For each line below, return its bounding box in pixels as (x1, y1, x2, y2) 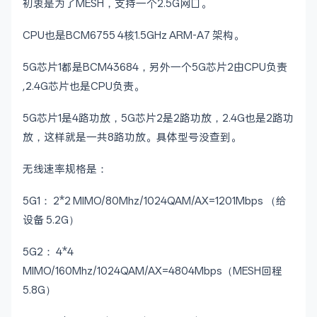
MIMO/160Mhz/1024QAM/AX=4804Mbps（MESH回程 (23, 264, 282, 277)
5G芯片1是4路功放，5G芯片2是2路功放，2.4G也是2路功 (23, 111, 294, 125)
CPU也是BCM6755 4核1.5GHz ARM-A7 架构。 (23, 28, 244, 42)
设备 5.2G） (23, 213, 79, 226)
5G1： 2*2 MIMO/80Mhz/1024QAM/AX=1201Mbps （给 (23, 194, 287, 207)
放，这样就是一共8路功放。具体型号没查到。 (23, 130, 241, 144)
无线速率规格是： (23, 162, 108, 175)
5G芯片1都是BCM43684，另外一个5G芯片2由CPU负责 (23, 60, 287, 74)
